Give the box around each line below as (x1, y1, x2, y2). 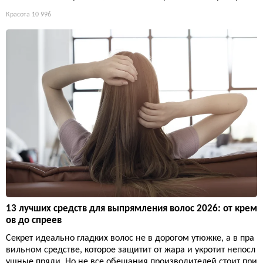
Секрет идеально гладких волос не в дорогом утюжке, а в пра (6, 234, 254, 244)
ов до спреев (6, 215, 62, 226)
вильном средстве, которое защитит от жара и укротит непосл (6, 245, 255, 255)
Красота (6, 11, 30, 19)
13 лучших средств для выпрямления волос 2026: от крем (6, 204, 257, 214)
